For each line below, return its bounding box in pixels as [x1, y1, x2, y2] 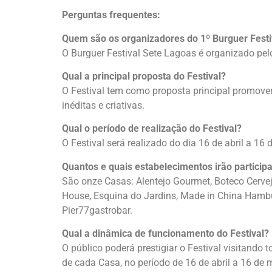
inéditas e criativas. [62, 100, 144, 112]
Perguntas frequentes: [62, 9, 160, 21]
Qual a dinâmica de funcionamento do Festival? [62, 228, 269, 240]
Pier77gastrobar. [62, 204, 132, 216]
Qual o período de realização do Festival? [62, 123, 242, 135]
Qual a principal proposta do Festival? [62, 70, 226, 83]
